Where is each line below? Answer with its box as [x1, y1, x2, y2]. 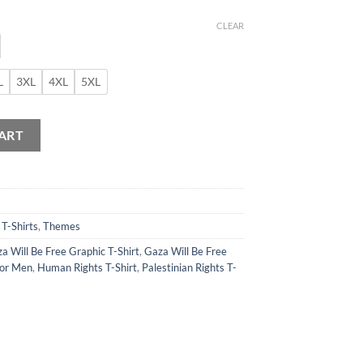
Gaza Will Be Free [144, 244, 227, 258]
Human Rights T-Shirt [37, 260, 137, 274]
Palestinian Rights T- [142, 260, 237, 274]
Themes [43, 219, 80, 233]
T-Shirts [2, 219, 38, 233]
